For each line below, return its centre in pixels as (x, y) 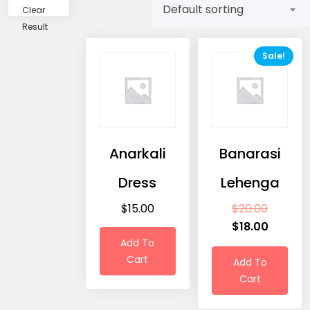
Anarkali (137, 153)
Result (35, 27)
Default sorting (203, 10)
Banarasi (250, 153)
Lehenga (250, 182)
